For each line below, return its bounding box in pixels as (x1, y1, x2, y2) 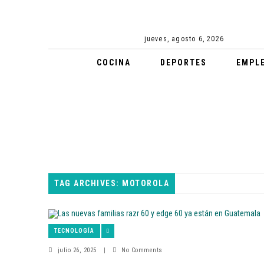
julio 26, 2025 (57, 246, 97, 255)
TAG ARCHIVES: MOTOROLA (54, 179, 169, 189)
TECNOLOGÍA (54, 227, 94, 235)
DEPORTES (160, 58, 207, 67)
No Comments (121, 246, 163, 255)
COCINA (96, 58, 131, 67)
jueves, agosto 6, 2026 (144, 35, 225, 43)
